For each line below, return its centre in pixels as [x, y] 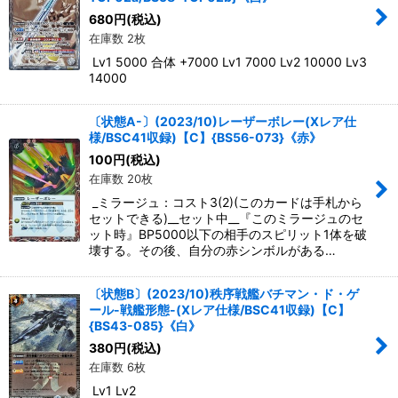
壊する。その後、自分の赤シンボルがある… [212, 250]
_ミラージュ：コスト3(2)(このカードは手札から [226, 202]
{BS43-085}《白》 [145, 325]
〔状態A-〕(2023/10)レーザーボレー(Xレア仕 [223, 121]
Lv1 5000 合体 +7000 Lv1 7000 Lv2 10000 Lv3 [228, 61]
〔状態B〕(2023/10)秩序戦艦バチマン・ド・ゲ [224, 293]
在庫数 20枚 [121, 178]
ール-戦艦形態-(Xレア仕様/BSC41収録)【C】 [219, 309]
